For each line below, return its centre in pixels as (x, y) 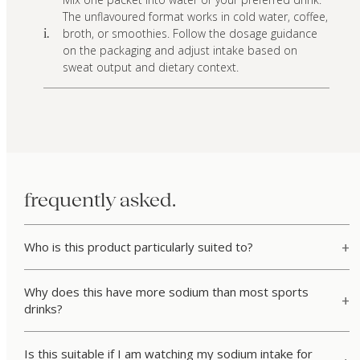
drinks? (43, 309)
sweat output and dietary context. (151, 67)
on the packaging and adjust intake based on (180, 50)
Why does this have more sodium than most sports (166, 292)
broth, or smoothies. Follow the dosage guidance (190, 33)
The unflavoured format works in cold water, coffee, (196, 16)
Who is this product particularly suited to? (138, 247)
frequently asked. (100, 200)
